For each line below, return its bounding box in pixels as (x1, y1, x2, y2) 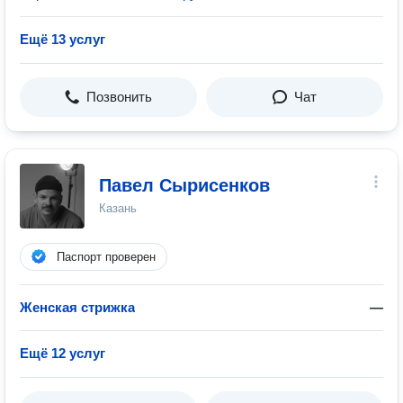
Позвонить (86, 89, 152, 104)
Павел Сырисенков (99, 175, 270, 195)
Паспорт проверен (57, 250, 156, 264)
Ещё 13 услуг (20, 31, 105, 47)
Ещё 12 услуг (20, 345, 105, 361)
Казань (99, 201, 137, 215)
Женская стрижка (20, 300, 135, 315)
